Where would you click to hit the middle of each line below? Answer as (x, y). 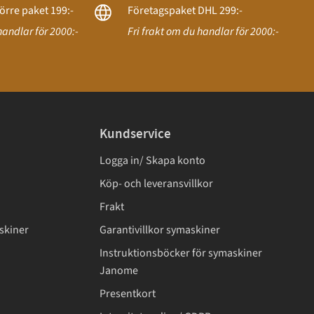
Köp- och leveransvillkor (156, 183)
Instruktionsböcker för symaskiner (181, 253)
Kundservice (135, 134)
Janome (119, 270)
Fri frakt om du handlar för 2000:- (203, 31)
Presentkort (128, 293)
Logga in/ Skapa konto (152, 160)
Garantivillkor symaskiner (160, 230)
